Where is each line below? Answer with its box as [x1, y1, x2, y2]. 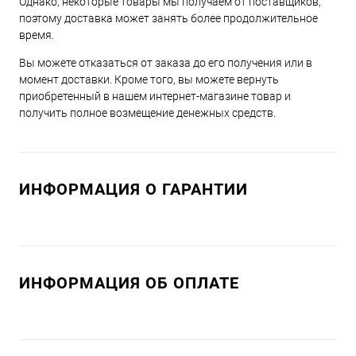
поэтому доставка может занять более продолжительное [19, 12, 318, 25]
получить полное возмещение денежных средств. [19, 106, 276, 120]
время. [19, 29, 54, 42]
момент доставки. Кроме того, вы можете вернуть [19, 73, 279, 87]
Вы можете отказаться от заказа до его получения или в [19, 56, 312, 70]
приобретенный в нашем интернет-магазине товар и [19, 90, 291, 103]
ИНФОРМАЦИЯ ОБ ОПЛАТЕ [19, 273, 239, 293]
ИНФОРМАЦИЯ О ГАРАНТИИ [19, 180, 248, 199]
